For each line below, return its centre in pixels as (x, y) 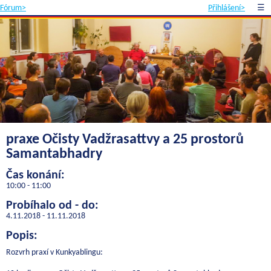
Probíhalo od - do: (52, 205)
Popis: (22, 236)
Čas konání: (35, 175)
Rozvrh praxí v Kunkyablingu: (54, 252)
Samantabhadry (54, 154)
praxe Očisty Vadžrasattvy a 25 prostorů (125, 139)
